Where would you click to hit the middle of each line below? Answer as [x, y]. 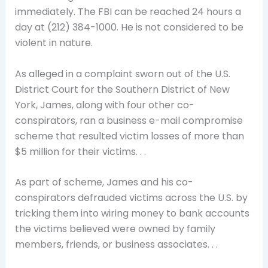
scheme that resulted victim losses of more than [129, 136]
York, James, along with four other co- [104, 105]
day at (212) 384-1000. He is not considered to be [129, 28]
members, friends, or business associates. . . [116, 245]
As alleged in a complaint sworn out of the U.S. [122, 74]
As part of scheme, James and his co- [104, 182]
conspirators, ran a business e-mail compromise [129, 120]
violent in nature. [54, 43]
